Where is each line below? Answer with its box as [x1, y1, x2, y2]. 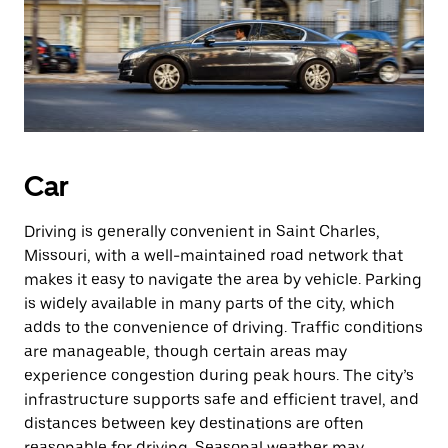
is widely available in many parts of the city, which [24, 294, 395, 313]
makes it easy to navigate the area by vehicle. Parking [24, 270, 422, 289]
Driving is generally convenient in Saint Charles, [24, 222, 380, 241]
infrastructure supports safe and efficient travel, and [24, 390, 419, 409]
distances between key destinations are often [24, 414, 364, 433]
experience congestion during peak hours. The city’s [24, 366, 414, 385]
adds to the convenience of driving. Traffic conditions [24, 318, 423, 337]
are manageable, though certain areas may [24, 342, 347, 361]
